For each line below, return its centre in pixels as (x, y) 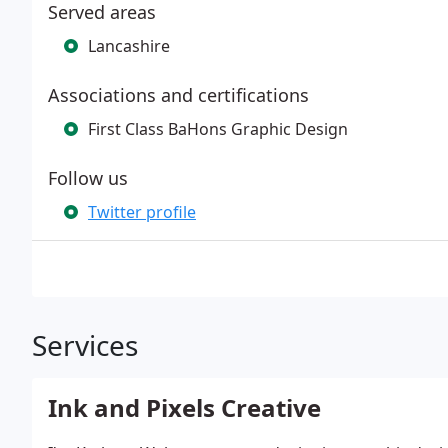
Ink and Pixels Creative (184, 407)
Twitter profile (142, 212)
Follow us (88, 178)
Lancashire (129, 46)
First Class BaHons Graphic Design (218, 129)
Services (85, 345)
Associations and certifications (178, 95)
